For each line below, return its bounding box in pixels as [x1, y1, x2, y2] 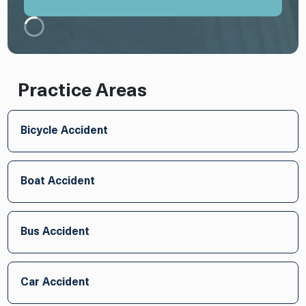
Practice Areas [18, 82, 148, 101]
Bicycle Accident [20, 125, 109, 137]
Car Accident [20, 277, 90, 288]
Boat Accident [20, 176, 96, 187]
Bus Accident [20, 226, 90, 238]
